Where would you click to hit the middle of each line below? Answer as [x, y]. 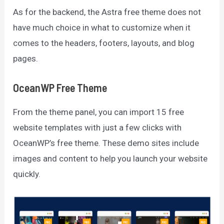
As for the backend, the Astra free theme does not [107, 12]
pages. [26, 59]
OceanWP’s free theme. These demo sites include [106, 143]
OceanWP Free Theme [60, 87]
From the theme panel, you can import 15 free [99, 112]
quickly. [27, 174]
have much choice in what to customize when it [102, 28]
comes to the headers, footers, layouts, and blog [104, 43]
